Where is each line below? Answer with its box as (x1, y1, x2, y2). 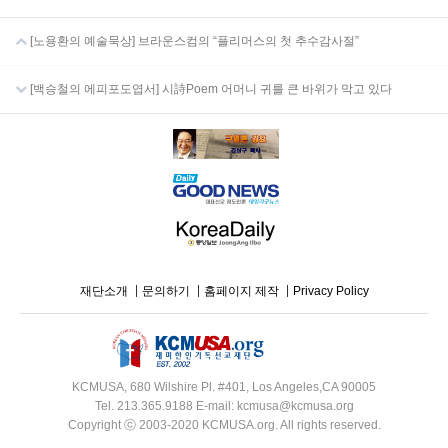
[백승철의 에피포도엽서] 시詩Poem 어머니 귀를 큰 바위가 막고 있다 (27, 81, 392, 96)
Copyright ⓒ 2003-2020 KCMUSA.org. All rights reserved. (67, 418, 381, 433)
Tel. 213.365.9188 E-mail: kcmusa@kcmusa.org (94, 399, 354, 414)
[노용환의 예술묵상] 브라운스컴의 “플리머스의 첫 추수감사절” (27, 33, 359, 48)
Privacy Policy (292, 283, 369, 298)
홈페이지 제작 (203, 283, 279, 298)
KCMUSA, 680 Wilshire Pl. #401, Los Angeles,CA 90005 (72, 380, 376, 395)
